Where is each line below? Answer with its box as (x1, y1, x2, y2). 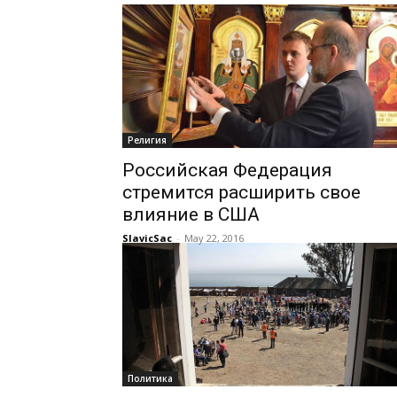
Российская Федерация (122, 160, 332, 181)
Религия (128, 134, 167, 146)
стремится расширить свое (122, 182, 361, 203)
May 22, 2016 (184, 231, 244, 245)
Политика (128, 372, 173, 385)
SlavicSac (122, 231, 172, 245)
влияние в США (122, 204, 260, 225)
